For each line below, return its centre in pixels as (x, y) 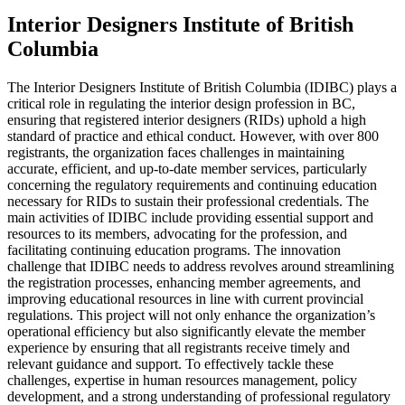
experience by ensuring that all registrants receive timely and (179, 347)
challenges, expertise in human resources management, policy (182, 380)
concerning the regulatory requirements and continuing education (192, 184)
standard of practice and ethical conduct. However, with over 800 (193, 136)
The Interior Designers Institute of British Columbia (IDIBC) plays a (202, 87)
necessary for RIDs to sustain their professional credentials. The (188, 201)
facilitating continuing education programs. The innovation (174, 250)
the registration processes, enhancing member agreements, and (184, 282)
